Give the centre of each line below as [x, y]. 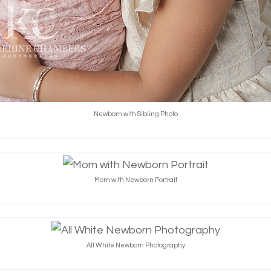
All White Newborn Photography [135, 246]
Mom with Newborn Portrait [135, 180]
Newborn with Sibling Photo [135, 114]
